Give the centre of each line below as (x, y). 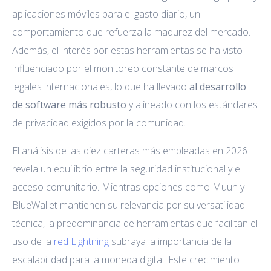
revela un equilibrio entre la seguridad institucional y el (127, 168)
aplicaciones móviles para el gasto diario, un (106, 14)
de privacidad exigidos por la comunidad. (99, 122)
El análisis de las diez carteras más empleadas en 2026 (130, 150)
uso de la (33, 241)
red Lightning (81, 241)
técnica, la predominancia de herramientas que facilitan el (135, 223)
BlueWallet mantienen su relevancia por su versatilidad (129, 205)
